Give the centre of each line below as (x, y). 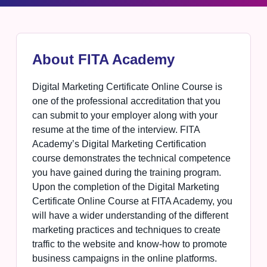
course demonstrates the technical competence (131, 159)
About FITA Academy (103, 60)
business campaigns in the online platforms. (124, 259)
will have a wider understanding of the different (130, 216)
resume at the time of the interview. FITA (116, 130)
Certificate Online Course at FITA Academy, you (132, 201)
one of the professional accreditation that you (126, 101)
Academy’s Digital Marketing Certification (119, 144)
